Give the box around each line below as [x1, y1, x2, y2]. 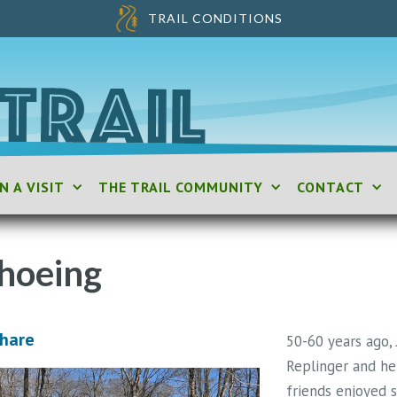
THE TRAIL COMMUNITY [98, 178, 264, 197]
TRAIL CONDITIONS [148, 11, 284, 26]
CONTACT [297, 178, 365, 197]
